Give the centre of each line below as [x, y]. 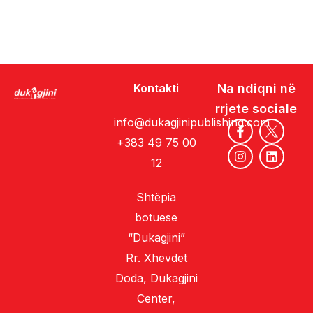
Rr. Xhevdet [156, 257]
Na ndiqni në [256, 88]
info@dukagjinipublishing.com [191, 122]
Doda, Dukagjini [156, 278]
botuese [156, 217]
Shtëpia [156, 197]
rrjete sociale [256, 108]
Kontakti [156, 88]
